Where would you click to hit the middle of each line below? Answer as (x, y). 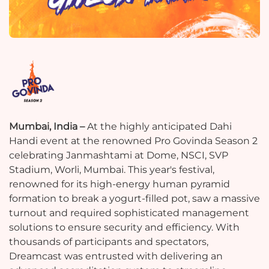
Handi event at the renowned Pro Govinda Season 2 (133, 141)
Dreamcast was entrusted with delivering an (116, 256)
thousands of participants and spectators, (109, 242)
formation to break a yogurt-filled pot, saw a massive (134, 199)
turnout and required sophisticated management (129, 213)
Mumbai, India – (48, 127)
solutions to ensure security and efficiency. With (124, 228)
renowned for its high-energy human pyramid (119, 184)
